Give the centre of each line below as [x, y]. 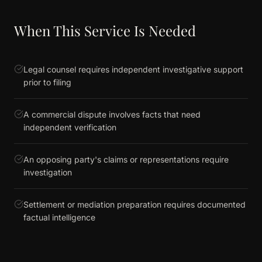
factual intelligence [59, 217]
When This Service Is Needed [105, 30]
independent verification [70, 127]
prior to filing [47, 82]
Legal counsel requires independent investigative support [133, 69]
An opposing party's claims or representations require [126, 159]
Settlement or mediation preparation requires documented [135, 204]
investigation [48, 172]
